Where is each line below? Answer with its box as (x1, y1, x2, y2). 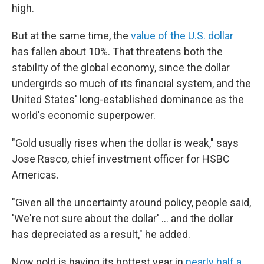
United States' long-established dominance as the (12, 93, 244, 105)
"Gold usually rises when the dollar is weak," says (12, 137, 239, 149)
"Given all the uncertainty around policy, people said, (12, 196, 251, 209)
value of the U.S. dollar (131, 29, 233, 42)
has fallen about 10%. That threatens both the (12, 45, 223, 58)
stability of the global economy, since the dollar (12, 61, 230, 74)
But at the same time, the (12, 29, 131, 42)
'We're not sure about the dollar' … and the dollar (12, 212, 233, 225)
